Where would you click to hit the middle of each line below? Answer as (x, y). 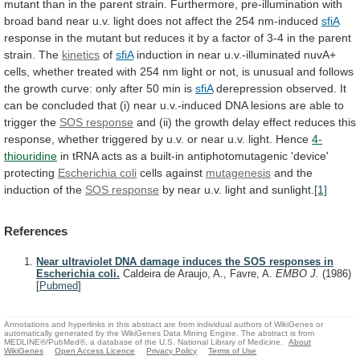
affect (199, 20)
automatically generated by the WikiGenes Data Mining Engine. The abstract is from (159, 333)
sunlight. (293, 189)
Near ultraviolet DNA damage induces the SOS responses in (185, 262)
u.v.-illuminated (262, 54)
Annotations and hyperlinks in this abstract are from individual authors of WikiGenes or (164, 324)
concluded (68, 105)
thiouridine (31, 155)
